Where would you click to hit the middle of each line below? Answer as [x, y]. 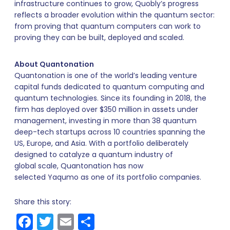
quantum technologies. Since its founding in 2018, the [110, 98]
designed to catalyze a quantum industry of [94, 155]
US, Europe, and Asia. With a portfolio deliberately [101, 143]
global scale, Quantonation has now [79, 166]
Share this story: [43, 202]
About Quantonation [54, 64]
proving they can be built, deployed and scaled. [99, 38]
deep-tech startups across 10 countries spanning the [110, 132]
